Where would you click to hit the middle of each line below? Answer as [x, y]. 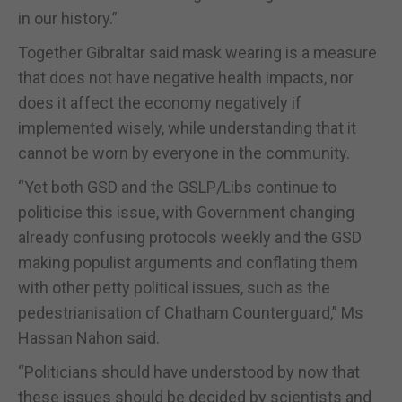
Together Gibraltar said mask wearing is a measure [197, 52]
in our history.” [68, 18]
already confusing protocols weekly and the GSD [190, 237]
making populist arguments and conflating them [188, 262]
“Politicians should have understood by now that [189, 371]
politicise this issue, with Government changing [186, 212]
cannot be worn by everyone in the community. [184, 153]
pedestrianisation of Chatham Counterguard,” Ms [191, 312]
